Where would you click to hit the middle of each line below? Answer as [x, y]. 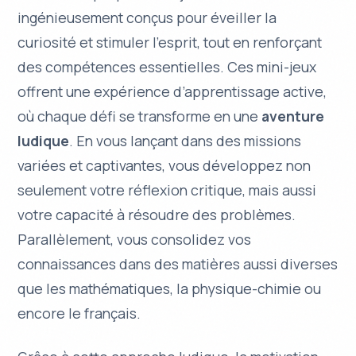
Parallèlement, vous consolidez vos [135, 240]
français [111, 313]
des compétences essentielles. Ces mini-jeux [167, 67]
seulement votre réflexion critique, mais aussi [167, 190]
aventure [293, 116]
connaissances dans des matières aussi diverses [178, 264]
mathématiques [120, 289]
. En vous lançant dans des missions [186, 141]
